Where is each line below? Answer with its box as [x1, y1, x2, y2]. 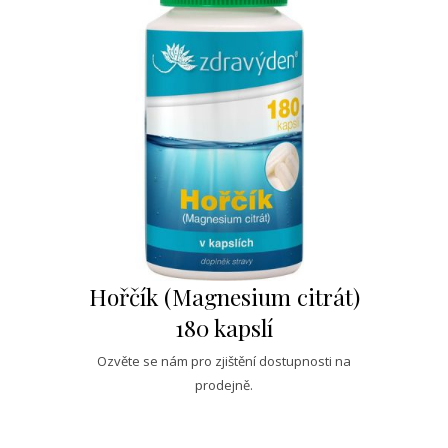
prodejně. [195, 376, 253, 394]
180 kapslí [175, 312, 273, 343]
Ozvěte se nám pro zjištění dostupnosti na [97, 352, 351, 370]
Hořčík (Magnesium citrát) [88, 281, 360, 312]
